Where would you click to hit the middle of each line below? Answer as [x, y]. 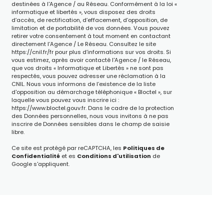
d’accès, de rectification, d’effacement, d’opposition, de [89, 20]
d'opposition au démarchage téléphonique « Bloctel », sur [91, 92]
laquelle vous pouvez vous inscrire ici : [65, 100]
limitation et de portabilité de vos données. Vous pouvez [90, 28]
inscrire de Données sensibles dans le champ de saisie [90, 124]
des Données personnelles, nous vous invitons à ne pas [90, 116]
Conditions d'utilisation [114, 156]
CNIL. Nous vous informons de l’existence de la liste [83, 84]
